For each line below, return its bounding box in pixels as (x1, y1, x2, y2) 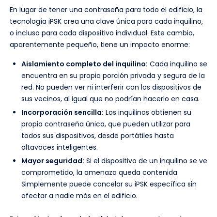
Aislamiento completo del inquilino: (21, 59, 148, 69)
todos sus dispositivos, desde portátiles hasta (21, 131, 174, 141)
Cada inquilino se (148, 59, 207, 69)
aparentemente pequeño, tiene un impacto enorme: (10, 40, 190, 50)
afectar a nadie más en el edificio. (21, 191, 138, 201)
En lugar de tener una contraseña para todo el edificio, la (10, 5, 202, 15)
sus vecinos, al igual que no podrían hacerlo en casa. (21, 94, 200, 104)
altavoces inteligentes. (21, 142, 98, 153)
